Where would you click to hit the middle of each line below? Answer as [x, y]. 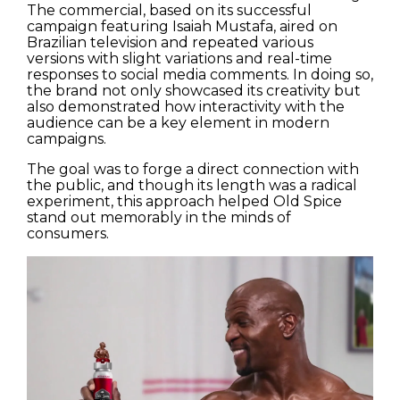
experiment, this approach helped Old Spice [184, 201]
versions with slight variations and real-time [179, 58]
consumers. [68, 233]
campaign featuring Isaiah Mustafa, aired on [182, 26]
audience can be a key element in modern [178, 123]
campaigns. [67, 139]
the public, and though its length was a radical [192, 185]
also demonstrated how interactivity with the [186, 107]
